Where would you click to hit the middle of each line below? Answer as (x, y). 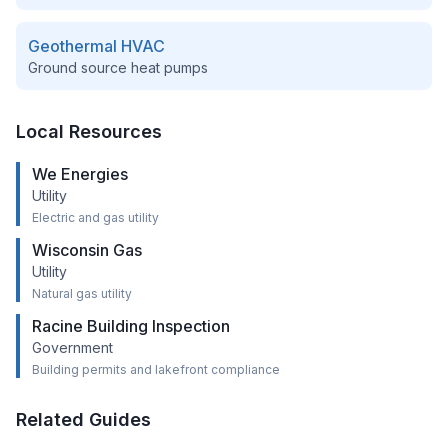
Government (72, 347)
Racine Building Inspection (131, 326)
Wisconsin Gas (87, 250)
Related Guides (83, 419)
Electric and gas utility (95, 217)
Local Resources (89, 131)
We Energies (80, 174)
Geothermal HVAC (96, 46)
